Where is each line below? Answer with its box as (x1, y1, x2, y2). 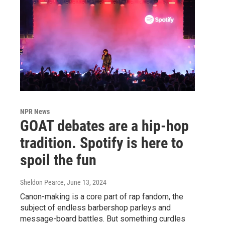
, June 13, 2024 (64, 178, 106, 186)
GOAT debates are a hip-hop (20, 117, 189, 135)
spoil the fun (20, 151, 96, 169)
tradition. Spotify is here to (20, 134, 183, 152)
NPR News (20, 107, 50, 116)
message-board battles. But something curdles (20, 213, 185, 223)
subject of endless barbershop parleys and (20, 202, 171, 212)
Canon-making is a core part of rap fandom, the (20, 191, 183, 201)
